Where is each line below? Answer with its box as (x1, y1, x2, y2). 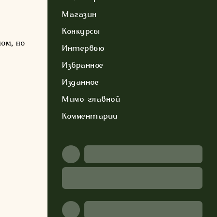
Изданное (62, 77, 99, 87)
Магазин (62, 9, 97, 19)
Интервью (62, 43, 104, 53)
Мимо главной (62, 94, 120, 104)
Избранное (62, 60, 104, 70)
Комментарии (62, 111, 118, 121)
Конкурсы (62, 26, 100, 36)
